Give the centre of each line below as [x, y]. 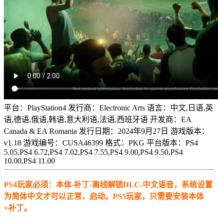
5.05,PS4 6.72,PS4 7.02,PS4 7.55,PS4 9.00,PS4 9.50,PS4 [93, 152]
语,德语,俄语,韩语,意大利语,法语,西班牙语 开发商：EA [98, 119]
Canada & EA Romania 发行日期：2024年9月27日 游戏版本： [107, 131]
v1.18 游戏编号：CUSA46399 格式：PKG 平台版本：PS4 [101, 143]
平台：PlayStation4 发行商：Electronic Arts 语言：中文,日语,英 [109, 108]
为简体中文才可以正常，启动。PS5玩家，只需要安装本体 [104, 196]
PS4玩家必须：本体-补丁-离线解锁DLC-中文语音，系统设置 [108, 184]
